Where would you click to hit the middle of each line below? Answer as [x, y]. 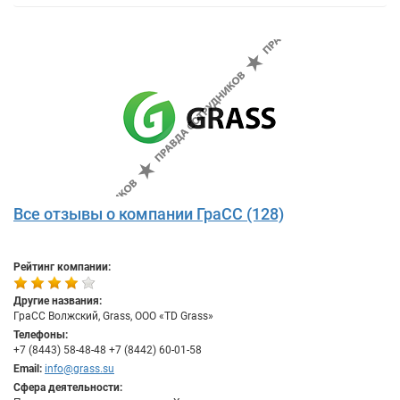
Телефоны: [41, 335]
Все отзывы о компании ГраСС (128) [149, 214]
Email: [28, 369]
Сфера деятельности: [68, 387]
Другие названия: [58, 301]
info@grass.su [79, 369]
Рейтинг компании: [62, 267]
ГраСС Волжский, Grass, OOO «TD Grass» [113, 316]
